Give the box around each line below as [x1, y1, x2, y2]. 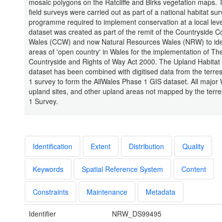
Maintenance [87, 187, 127, 197]
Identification [33, 141, 72, 152]
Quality [182, 141, 204, 152]
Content [181, 164, 206, 174]
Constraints [33, 187, 68, 197]
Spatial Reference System [82, 164, 163, 174]
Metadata [146, 187, 175, 197]
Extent [91, 141, 111, 152]
